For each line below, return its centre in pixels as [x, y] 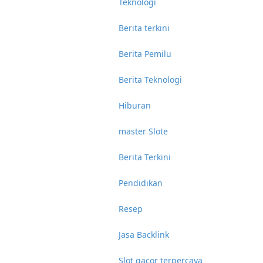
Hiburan [135, 105]
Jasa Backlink [144, 235]
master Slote [143, 131]
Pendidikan [141, 183]
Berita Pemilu [145, 54]
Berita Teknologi [150, 80]
